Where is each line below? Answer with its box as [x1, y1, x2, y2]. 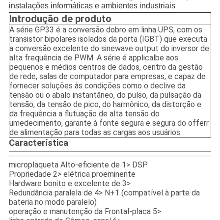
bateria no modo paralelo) [8, 197, 97, 207]
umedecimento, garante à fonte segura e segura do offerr [9, 118, 209, 128]
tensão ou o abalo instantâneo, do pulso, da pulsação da [9, 90, 201, 100]
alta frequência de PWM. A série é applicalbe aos [9, 53, 178, 63]
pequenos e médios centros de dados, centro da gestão [9, 62, 203, 72]
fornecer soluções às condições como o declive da [9, 81, 186, 91]
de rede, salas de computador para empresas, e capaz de [9, 72, 206, 82]
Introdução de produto [9, 13, 111, 25]
